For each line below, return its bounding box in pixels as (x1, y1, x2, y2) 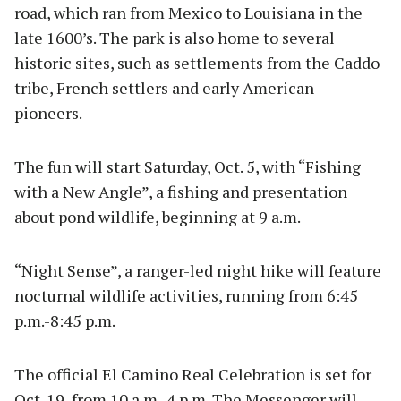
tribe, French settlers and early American (14, 77, 314, 99)
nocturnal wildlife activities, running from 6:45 (14, 285, 358, 307)
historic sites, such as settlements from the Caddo (14, 52, 380, 74)
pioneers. (14, 102, 85, 124)
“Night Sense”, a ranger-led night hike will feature (14, 260, 381, 282)
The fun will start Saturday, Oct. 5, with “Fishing (14, 156, 361, 178)
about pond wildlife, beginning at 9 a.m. (14, 206, 301, 228)
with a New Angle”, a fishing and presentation (14, 181, 347, 203)
